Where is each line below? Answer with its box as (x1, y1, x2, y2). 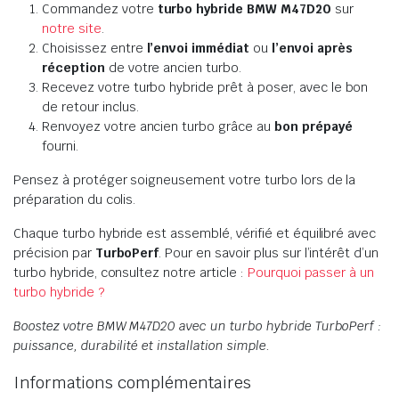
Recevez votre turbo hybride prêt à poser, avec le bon (42, 79, 369, 95)
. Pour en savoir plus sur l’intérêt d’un (159, 245, 379, 261)
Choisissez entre (42, 40, 147, 56)
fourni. (42, 138, 78, 154)
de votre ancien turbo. (104, 60, 242, 76)
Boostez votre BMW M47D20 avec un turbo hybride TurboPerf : (13, 318, 383, 334)
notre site (42, 20, 102, 37)
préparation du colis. (13, 191, 136, 208)
